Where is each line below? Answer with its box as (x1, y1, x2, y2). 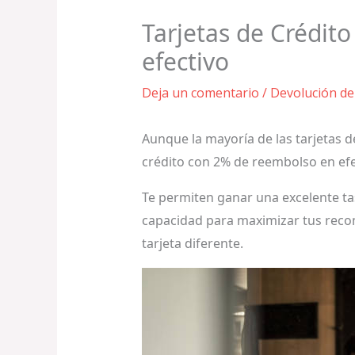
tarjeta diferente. (141, 234, 243, 252)
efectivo (141, 44, 229, 78)
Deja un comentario (141, 83, 259, 101)
